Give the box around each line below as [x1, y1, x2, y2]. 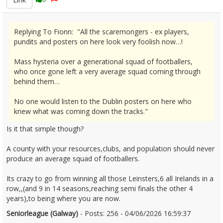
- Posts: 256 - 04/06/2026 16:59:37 [78, 209, 191, 218]
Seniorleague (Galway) [6, 209, 78, 218]
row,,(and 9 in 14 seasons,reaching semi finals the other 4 [6, 184, 193, 193]
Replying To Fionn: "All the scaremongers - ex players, [14, 27, 189, 36]
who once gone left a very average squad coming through [14, 67, 201, 76]
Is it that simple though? [6, 124, 84, 133]
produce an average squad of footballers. [6, 154, 139, 163]
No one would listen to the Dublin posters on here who [14, 97, 192, 106]
